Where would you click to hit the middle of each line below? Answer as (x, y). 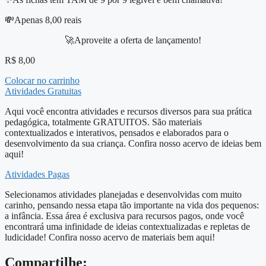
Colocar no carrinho (42, 81)
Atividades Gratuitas (43, 91)
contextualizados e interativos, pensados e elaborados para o (117, 133)
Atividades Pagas (37, 175)
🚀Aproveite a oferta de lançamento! (133, 40)
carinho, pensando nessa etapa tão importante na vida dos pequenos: (132, 205)
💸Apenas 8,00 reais (43, 20)
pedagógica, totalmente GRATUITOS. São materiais (103, 122)
